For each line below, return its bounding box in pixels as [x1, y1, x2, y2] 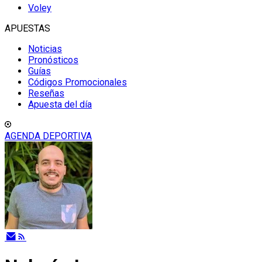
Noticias [28, 43, 62, 54]
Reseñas [28, 88, 64, 99]
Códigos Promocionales [28, 77, 127, 88]
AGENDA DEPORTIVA [5, 130, 92, 142]
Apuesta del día [28, 99, 92, 110]
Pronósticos [28, 54, 78, 65]
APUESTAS [5, 23, 50, 34]
